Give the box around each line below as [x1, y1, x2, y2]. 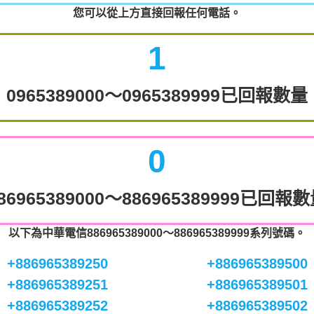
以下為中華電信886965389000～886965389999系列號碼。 [8, 227, 306, 239]
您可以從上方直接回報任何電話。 [73, 7, 241, 19]
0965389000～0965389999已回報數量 [6, 86, 308, 105]
